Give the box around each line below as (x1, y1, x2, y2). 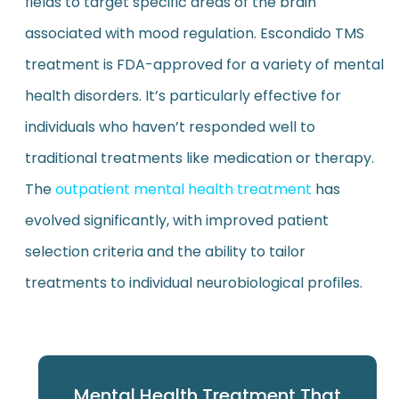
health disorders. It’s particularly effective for (24, 85, 341, 107)
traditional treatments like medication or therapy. (24, 148, 374, 169)
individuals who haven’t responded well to (24, 117, 315, 138)
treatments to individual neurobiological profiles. (24, 273, 362, 294)
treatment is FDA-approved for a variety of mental (24, 54, 384, 76)
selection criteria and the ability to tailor (24, 241, 305, 263)
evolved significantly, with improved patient (24, 210, 329, 232)
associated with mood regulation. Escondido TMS (24, 23, 364, 45)
